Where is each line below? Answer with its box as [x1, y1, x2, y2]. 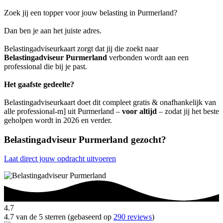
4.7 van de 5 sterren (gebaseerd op [4, 213, 113, 222]
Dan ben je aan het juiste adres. [4, 26, 102, 35]
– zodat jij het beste [157, 107, 219, 115]
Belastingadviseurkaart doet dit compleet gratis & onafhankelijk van [4, 98, 216, 107]
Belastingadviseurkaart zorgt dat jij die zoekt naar [4, 44, 158, 53]
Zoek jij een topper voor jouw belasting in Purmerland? [4, 8, 177, 17]
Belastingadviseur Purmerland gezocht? [4, 134, 166, 145]
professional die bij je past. [4, 62, 87, 71]
